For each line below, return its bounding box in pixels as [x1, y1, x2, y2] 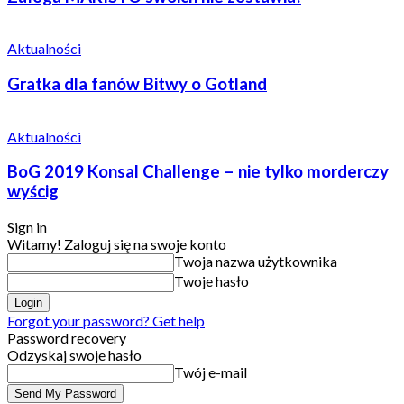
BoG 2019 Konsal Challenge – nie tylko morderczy [7, 161, 389, 182]
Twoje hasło [174, 272, 249, 290]
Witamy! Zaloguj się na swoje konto [7, 235, 226, 253]
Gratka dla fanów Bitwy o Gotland [7, 74, 267, 95]
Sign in [7, 218, 47, 236]
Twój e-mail [174, 363, 247, 381]
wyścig [7, 181, 59, 202]
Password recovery [7, 329, 126, 347]
